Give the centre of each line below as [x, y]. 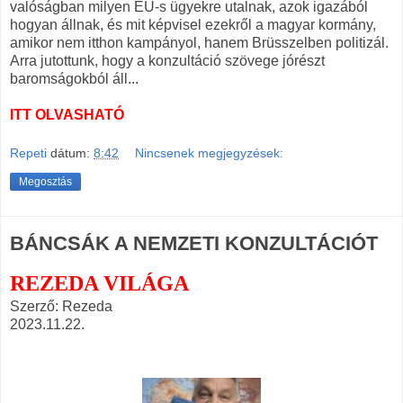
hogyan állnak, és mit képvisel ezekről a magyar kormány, [193, 24]
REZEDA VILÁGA [99, 284]
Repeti [28, 153]
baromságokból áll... [74, 78]
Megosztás [45, 182]
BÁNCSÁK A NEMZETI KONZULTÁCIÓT [194, 244]
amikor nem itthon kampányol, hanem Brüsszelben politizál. [199, 42]
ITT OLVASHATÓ [67, 114]
